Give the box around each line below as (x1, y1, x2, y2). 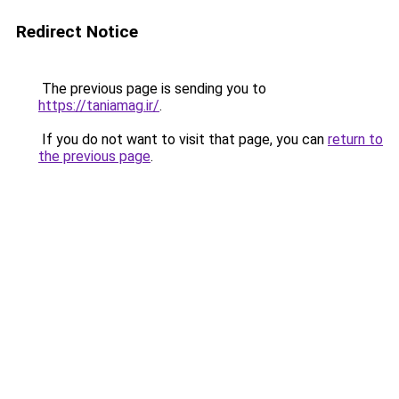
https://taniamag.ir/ (38, 97, 159, 114)
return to (328, 131, 383, 148)
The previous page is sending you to (38, 80, 266, 97)
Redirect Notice (16, 21, 138, 42)
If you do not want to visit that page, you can (38, 131, 328, 148)
